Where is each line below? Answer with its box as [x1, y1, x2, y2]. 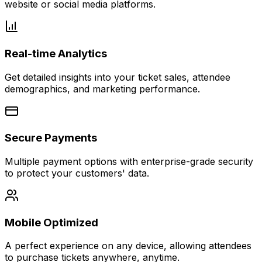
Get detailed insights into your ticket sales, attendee [5, 71, 230, 83]
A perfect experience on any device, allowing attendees [5, 240, 251, 252]
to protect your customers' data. [5, 167, 149, 179]
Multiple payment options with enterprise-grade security [5, 156, 253, 167]
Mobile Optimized [5, 215, 98, 229]
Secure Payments [5, 131, 97, 145]
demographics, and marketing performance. [5, 82, 200, 95]
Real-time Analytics [5, 46, 107, 60]
